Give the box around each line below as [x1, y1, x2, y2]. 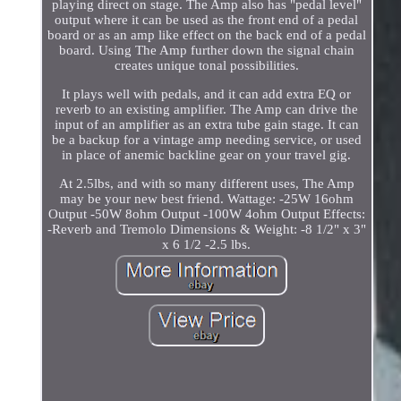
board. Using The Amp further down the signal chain [58, 42, 354, 57]
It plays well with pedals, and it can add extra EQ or [62, 86, 352, 101]
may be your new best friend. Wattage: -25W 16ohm [59, 191, 354, 206]
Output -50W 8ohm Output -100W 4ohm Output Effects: [47, 206, 365, 221]
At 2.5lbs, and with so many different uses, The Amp [58, 175, 354, 191]
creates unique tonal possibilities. [114, 57, 299, 73]
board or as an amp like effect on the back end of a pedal [47, 27, 366, 42]
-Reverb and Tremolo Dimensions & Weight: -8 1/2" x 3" [47, 221, 366, 236]
